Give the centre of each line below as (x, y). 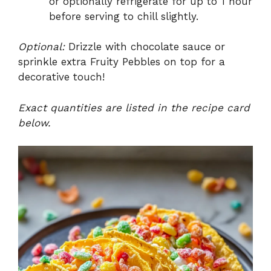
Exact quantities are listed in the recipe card (134, 107)
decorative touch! (61, 77)
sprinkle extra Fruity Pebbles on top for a (122, 62)
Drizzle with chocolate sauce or (145, 47)
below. (34, 122)
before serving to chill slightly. (124, 16)
